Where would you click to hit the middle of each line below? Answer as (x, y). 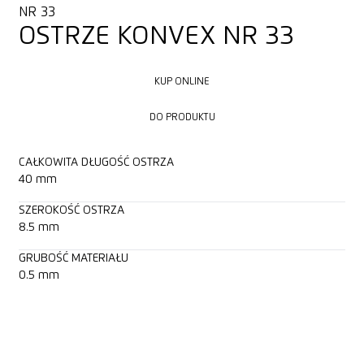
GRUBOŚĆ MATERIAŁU (73, 258)
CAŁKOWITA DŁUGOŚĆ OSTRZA (96, 162)
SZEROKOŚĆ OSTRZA (71, 210)
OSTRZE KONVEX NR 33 (156, 37)
